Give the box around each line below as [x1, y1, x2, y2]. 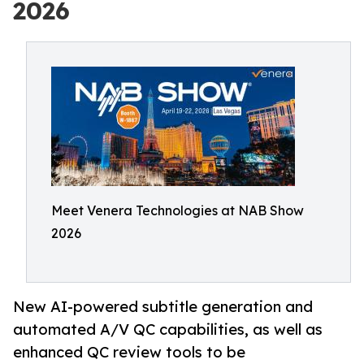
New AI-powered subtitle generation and [13, 297, 313, 316]
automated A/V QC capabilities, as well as [13, 320, 323, 339]
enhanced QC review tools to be [13, 343, 245, 362]
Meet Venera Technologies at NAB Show [51, 202, 304, 219]
